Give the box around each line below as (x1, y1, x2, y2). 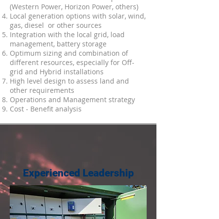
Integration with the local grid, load (10, 30, 125, 39)
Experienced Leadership (22, 167, 134, 179)
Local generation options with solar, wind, (10, 11, 146, 21)
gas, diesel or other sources (10, 21, 102, 30)
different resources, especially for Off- (10, 58, 134, 67)
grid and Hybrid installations (10, 67, 104, 76)
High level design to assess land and (10, 76, 129, 86)
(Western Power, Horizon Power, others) (10, 2, 138, 11)
